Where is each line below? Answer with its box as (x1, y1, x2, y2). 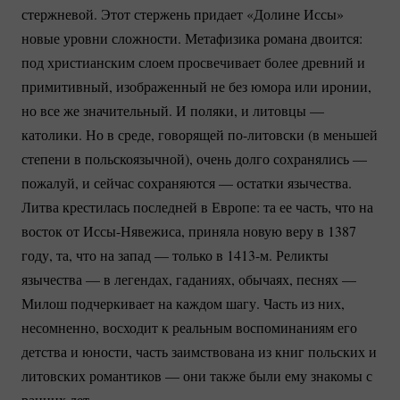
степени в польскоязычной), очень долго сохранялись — (21, 149, 367, 169)
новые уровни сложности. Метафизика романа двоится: (21, 29, 362, 48)
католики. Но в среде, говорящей (21, 125, 228, 145)
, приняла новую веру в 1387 (181, 221, 356, 241)
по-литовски (228, 125, 304, 145)
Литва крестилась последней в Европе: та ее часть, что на (21, 197, 373, 217)
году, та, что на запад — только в (21, 246, 227, 265)
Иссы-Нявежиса (83, 221, 181, 241)
